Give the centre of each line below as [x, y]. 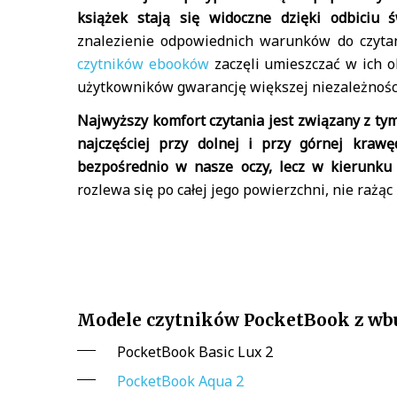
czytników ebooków [143, 63]
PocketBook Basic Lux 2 [195, 351]
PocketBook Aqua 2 [180, 381]
